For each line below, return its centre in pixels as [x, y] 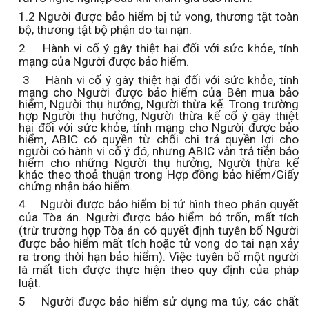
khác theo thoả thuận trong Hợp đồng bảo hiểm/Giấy [159, 175]
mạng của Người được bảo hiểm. [104, 62]
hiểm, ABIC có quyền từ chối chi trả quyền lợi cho [159, 140]
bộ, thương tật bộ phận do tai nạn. [106, 30]
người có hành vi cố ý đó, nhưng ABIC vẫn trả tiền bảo [159, 151]
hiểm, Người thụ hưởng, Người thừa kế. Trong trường [159, 104]
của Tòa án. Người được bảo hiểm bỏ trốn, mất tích [159, 218]
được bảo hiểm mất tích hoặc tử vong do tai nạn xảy [159, 244]
